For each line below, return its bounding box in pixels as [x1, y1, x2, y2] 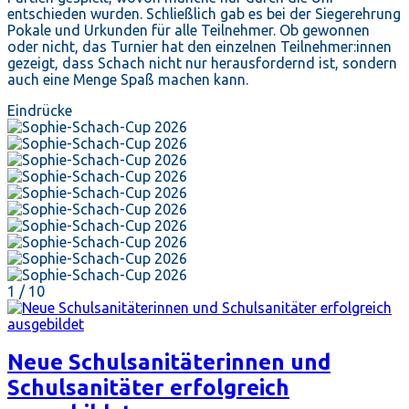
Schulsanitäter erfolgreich [7, 375, 289, 401]
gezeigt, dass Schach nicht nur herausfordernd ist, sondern [7, 54, 397, 71]
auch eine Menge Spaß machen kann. [7, 70, 248, 88]
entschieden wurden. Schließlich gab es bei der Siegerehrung [7, 5, 401, 22]
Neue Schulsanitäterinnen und [7, 350, 330, 375]
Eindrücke [7, 101, 72, 119]
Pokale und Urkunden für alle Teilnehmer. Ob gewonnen [7, 21, 370, 38]
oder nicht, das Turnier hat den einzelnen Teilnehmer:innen [7, 37, 392, 55]
